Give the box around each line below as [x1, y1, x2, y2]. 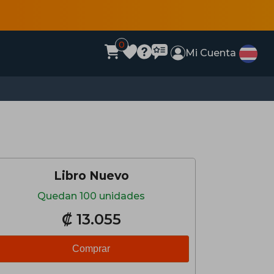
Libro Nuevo [53, 168, 129, 183]
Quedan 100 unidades [37, 190, 145, 202]
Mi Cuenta [185, 47, 237, 59]
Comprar [72, 243, 110, 254]
